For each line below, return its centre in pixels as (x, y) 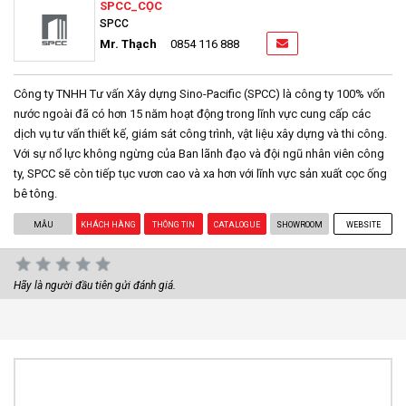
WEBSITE (363, 224)
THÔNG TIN (174, 224)
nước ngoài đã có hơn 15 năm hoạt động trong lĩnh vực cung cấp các (192, 113)
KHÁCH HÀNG (109, 224)
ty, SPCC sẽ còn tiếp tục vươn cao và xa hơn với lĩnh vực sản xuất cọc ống (200, 173)
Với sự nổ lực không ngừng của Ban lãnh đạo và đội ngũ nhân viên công (199, 153)
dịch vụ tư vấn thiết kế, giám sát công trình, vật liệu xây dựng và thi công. (200, 133)
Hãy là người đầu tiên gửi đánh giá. (95, 285)
